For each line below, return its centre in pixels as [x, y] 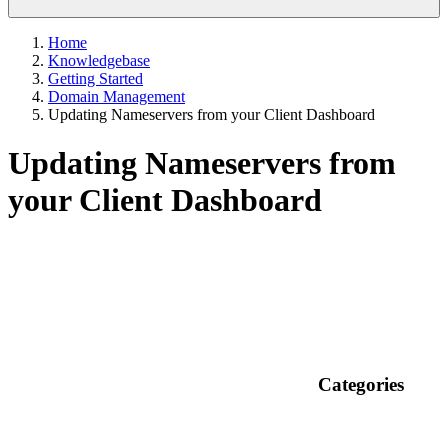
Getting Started [95, 78]
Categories [356, 384]
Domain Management [116, 96]
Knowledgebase [99, 60]
